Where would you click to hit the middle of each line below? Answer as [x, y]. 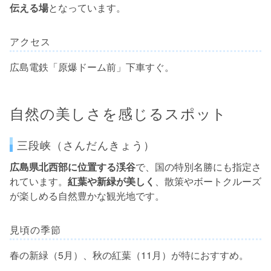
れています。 [39, 181]
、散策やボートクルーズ [208, 181]
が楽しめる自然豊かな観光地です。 [87, 195]
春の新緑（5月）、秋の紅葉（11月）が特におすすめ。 [129, 255]
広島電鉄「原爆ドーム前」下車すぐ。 [92, 67]
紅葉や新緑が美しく [111, 181]
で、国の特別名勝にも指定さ [198, 166]
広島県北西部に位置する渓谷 [73, 166]
